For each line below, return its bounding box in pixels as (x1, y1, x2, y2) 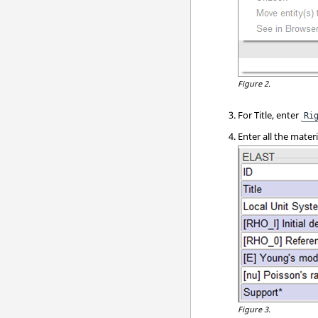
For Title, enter (238, 108, 302, 121)
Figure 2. (238, 77, 271, 89)
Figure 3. (238, 303, 271, 314)
